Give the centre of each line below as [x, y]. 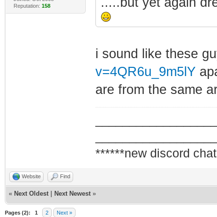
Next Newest [72, 193]
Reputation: [27, 6]
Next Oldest [31, 193]
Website [31, 176]
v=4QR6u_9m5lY [145, 71]
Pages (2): [18, 212]
